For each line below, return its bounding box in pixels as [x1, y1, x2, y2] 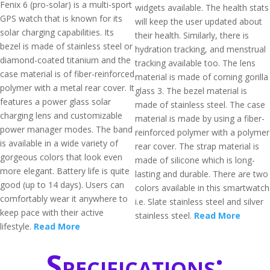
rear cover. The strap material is [135, 140, 259, 152]
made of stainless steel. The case [135, 99, 265, 110]
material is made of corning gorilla [135, 71, 268, 83]
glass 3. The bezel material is [135, 85, 247, 96]
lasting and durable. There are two [135, 168, 268, 180]
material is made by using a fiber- [135, 113, 265, 124]
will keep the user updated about [135, 16, 262, 27]
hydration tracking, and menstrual [135, 43, 266, 55]
